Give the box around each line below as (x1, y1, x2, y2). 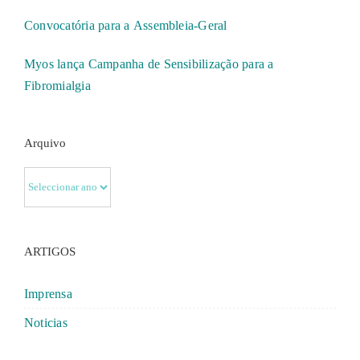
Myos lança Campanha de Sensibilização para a (24, 57, 274, 72)
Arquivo (24, 137, 66, 150)
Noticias (24, 316, 67, 330)
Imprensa (24, 287, 72, 301)
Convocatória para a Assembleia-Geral (24, 18, 227, 33)
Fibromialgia (24, 79, 91, 93)
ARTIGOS (24, 245, 76, 259)
